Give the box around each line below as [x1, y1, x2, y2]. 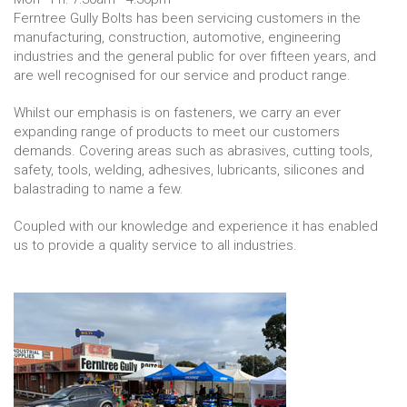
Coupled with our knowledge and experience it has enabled [14, 218, 378, 234]
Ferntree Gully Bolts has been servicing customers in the [14, 10, 361, 26]
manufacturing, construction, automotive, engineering [14, 29, 341, 45]
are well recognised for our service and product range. [14, 67, 351, 84]
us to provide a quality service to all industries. [14, 237, 297, 253]
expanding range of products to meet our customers [14, 124, 340, 140]
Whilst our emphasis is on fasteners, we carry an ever [14, 104, 341, 121]
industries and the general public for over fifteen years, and [14, 48, 376, 65]
